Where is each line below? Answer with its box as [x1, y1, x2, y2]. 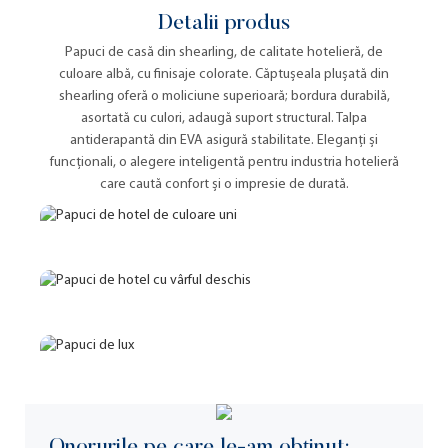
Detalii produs [158, 12, 290, 35]
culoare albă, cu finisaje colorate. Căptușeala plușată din [59, 67, 389, 83]
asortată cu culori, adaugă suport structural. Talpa [81, 111, 367, 127]
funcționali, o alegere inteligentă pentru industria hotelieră [49, 155, 399, 171]
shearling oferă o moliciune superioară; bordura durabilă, [58, 89, 390, 105]
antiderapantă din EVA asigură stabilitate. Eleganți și [70, 133, 378, 149]
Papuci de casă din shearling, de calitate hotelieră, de [65, 45, 383, 61]
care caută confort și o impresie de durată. [99, 177, 349, 193]
